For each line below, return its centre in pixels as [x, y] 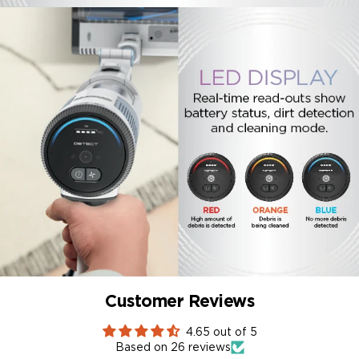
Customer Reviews [179, 301]
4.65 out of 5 [221, 331]
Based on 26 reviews [173, 347]
